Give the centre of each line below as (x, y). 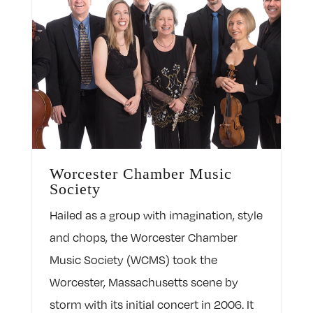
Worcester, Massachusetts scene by (144, 283)
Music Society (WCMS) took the (133, 260)
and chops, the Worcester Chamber (143, 238)
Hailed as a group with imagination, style (156, 216)
